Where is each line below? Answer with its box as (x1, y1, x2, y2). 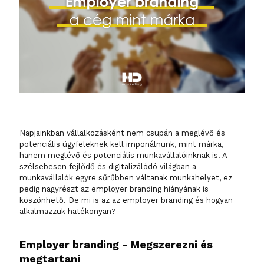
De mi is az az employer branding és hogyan (66, 196, 233, 205)
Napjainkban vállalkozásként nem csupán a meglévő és (19, 128, 225, 138)
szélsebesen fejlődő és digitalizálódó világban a (19, 162, 196, 171)
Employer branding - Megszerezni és (19, 238, 213, 251)
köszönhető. (19, 196, 66, 205)
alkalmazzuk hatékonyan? (19, 207, 115, 216)
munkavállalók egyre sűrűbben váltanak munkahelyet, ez (19, 173, 232, 183)
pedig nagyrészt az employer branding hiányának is (19, 184, 209, 194)
